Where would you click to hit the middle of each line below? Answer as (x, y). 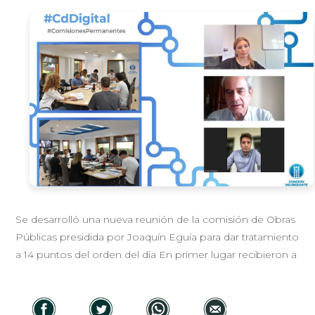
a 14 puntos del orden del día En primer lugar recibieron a (156, 255)
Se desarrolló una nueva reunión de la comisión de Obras (156, 220)
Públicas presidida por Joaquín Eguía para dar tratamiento (157, 237)
